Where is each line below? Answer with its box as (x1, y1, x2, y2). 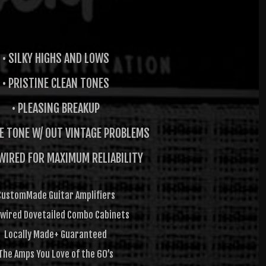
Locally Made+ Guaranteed (4, 229, 107, 240)
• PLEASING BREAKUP (11, 101, 100, 116)
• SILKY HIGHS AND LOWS (2, 51, 109, 66)
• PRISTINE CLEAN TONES (2, 76, 109, 91)
